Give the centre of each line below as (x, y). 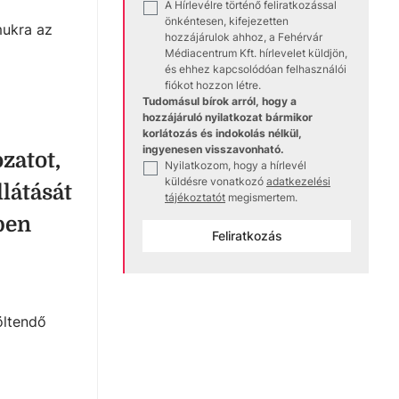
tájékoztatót (195, 197)
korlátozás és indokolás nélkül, (222, 133)
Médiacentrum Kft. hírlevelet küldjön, (256, 53)
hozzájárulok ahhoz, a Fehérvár (244, 37)
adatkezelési (298, 181)
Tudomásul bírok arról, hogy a (220, 101)
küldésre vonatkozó (214, 181)
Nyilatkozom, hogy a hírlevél (236, 165)
